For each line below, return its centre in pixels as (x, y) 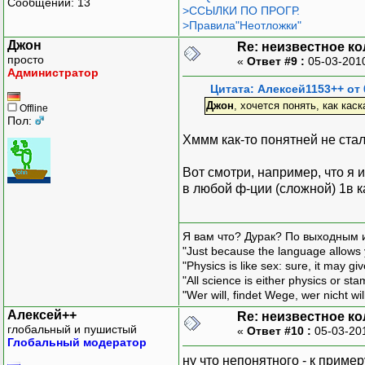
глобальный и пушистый (72, 329)
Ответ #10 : (279, 330)
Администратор (53, 72)
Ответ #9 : (276, 61)
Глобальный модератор (77, 342)
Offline (33, 108)
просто (26, 59)
